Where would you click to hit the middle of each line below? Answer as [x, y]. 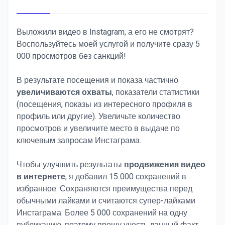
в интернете [41, 177]
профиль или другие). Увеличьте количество [98, 117]
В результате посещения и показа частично [97, 80]
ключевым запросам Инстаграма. [79, 141]
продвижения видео [165, 165]
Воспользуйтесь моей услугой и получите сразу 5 [108, 44]
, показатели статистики [156, 92]
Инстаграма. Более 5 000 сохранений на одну [102, 213]
